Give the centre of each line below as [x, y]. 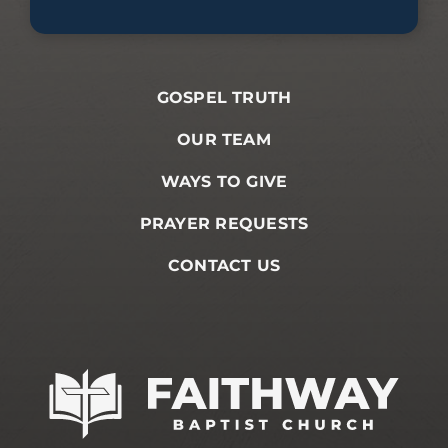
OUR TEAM [224, 140]
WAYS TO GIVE [224, 182]
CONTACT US [224, 266]
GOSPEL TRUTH [224, 98]
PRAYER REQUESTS [224, 224]
